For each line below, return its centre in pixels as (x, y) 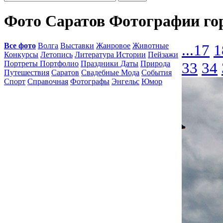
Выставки (77, 46)
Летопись (56, 55)
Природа (155, 63)
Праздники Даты (110, 63)
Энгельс (125, 81)
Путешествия (27, 72)
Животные (151, 46)
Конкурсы (21, 55)
